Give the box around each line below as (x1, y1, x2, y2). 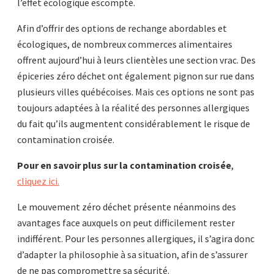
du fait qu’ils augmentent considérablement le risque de (17, 117, 250, 130)
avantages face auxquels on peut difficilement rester (17, 217, 235, 229)
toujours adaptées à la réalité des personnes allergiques (17, 102, 250, 114)
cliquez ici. (17, 175, 59, 187)
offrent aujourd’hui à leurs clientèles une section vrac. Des (17, 54, 256, 66)
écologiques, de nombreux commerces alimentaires (17, 38, 232, 50)
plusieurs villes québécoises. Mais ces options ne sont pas (17, 86, 254, 98)
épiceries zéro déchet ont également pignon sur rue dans (17, 70, 254, 82)
